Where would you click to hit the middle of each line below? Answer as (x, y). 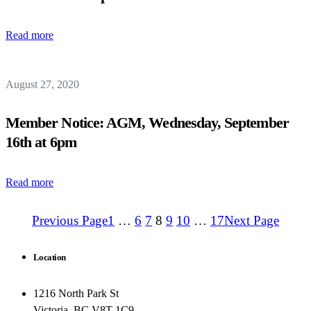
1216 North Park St (76, 293)
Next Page (252, 220)
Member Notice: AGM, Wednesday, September (147, 123)
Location (50, 257)
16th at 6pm (41, 142)
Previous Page (70, 220)
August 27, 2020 (42, 84)
